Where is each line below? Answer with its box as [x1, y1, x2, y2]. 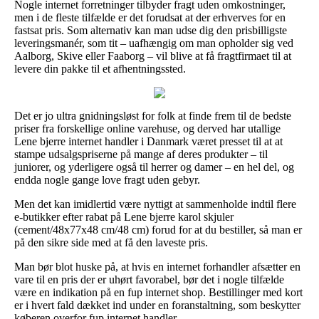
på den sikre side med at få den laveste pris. [14, 236, 208, 249]
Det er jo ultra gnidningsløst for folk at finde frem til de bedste [14, 109, 291, 122]
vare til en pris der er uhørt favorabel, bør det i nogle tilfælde [14, 273, 284, 286]
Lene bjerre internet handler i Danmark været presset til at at [14, 135, 283, 147]
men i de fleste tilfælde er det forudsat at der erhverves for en [14, 11, 286, 23]
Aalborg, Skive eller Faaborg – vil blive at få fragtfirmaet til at [14, 49, 291, 62]
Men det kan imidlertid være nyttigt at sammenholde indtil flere [14, 197, 296, 210]
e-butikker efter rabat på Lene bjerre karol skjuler [14, 210, 234, 223]
